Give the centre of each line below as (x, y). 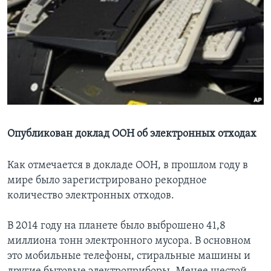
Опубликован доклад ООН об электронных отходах (132, 134)
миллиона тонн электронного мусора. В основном (129, 241)
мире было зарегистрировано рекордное (107, 181)
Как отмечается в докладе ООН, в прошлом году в (128, 166)
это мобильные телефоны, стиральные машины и (129, 256)
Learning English (47, 21)
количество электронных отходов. (91, 196)
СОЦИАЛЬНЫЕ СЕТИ (47, 54)
